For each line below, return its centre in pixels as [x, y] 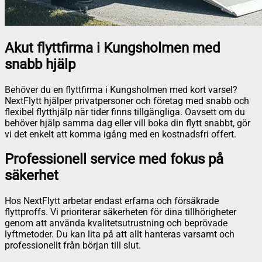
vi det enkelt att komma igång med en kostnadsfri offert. [120, 134]
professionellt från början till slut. [73, 246]
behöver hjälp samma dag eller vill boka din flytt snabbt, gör [127, 123]
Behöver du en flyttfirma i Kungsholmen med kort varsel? [121, 89]
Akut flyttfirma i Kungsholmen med [113, 48]
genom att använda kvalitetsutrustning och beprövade [116, 223]
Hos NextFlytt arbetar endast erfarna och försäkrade [112, 201]
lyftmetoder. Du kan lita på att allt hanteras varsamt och [120, 235]
